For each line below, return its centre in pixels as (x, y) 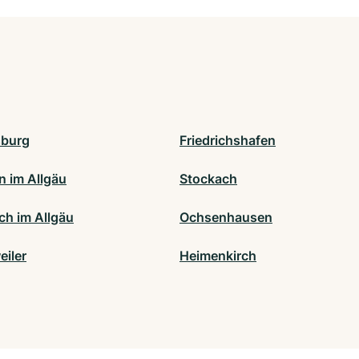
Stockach (208, 179)
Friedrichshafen (228, 141)
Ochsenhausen (226, 218)
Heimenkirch (218, 256)
